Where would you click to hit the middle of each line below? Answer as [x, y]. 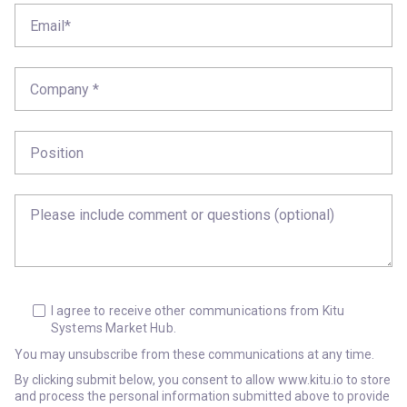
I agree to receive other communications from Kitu [198, 311]
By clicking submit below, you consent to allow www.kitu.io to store [203, 380]
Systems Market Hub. [114, 328]
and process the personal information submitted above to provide [202, 397]
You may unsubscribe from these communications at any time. [196, 355]
